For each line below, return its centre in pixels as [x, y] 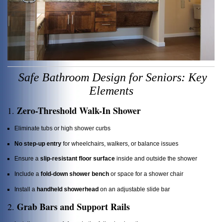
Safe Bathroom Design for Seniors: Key [111, 78]
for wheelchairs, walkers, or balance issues [120, 143]
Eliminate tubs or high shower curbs [62, 128]
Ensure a [27, 159]
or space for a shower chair [146, 173]
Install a [26, 189]
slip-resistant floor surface [78, 159]
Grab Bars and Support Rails [73, 206]
